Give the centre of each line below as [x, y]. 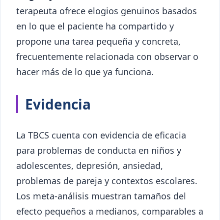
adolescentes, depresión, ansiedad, [90, 166]
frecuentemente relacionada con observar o [107, 57]
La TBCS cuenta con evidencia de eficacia [101, 135]
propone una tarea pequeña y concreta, [98, 41]
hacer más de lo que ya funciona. [85, 72]
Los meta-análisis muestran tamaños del [101, 196]
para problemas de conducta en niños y [99, 151]
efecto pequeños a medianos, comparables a [110, 211]
